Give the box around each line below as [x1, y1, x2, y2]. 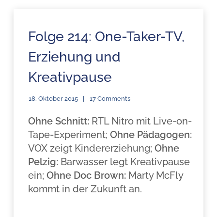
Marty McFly [128, 170, 184, 181]
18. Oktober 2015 [29, 95, 78, 102]
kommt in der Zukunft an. [28, 183, 142, 195]
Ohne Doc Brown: [46, 170, 129, 181]
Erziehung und [28, 49, 121, 65]
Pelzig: [28, 156, 59, 168]
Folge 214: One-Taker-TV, [28, 29, 185, 45]
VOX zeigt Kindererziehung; [28, 142, 155, 154]
